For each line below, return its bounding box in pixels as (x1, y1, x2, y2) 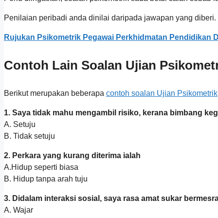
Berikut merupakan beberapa (4, 89, 106, 98)
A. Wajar (4, 206, 33, 215)
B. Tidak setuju (4, 132, 55, 141)
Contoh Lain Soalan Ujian (4, 58, 160, 73)
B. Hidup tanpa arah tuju (4, 175, 88, 183)
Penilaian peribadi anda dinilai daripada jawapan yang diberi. (4, 14, 216, 22)
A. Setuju (4, 120, 36, 129)
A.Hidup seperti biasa (4, 163, 78, 172)
